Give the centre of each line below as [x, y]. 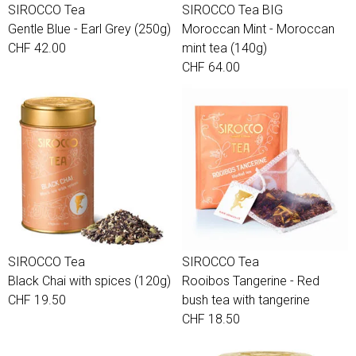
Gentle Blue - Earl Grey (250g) [89, 29]
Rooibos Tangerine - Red [251, 281]
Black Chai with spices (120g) [89, 281]
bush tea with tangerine [246, 300]
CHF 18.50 [211, 319]
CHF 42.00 [37, 48]
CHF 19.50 [37, 300]
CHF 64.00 [211, 67]
